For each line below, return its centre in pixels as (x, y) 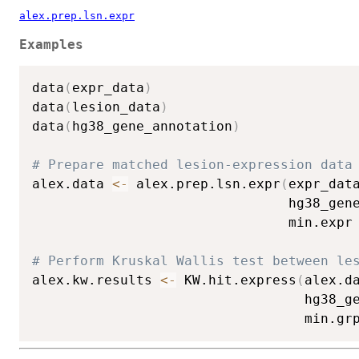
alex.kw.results (96, 280)
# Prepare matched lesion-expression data (192, 165)
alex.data (72, 184)
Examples (51, 44)
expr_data (108, 88)
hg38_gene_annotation (152, 127)
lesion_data (116, 107)
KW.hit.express (236, 280)
